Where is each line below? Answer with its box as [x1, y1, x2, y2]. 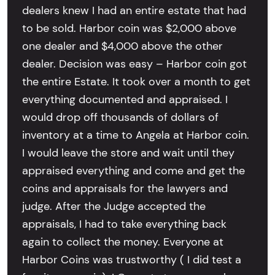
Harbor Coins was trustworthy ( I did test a [22, 253, 241, 267]
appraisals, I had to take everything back [22, 217, 227, 231]
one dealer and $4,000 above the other [22, 39, 223, 53]
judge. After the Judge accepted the [22, 199, 206, 214]
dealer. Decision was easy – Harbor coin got [22, 57, 247, 71]
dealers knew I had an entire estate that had [22, 4, 246, 18]
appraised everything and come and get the [22, 164, 245, 178]
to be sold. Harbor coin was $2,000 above [22, 21, 236, 36]
